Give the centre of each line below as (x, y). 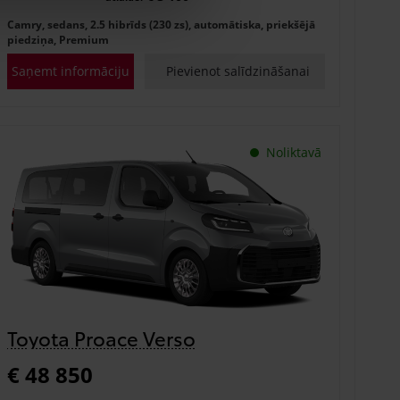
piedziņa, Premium (58, 39)
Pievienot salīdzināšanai (238, 71)
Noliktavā (293, 152)
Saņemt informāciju (70, 71)
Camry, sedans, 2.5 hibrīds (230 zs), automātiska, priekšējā (161, 24)
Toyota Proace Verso (101, 337)
